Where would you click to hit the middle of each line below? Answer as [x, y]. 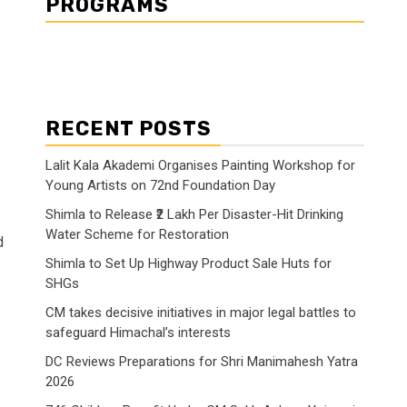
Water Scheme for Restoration [137, 234]
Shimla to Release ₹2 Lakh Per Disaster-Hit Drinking [194, 214]
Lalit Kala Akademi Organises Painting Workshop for [200, 165]
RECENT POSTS [129, 128]
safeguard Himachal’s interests [138, 332]
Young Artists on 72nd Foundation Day [160, 185]
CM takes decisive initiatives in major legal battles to [201, 312]
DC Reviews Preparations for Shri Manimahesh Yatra [202, 361]
